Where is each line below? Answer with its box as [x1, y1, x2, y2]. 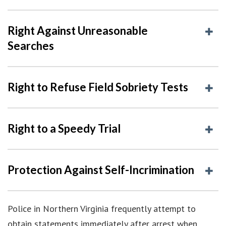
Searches [8, 38, 54, 52]
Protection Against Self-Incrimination [8, 162, 194, 177]
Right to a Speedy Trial [8, 121, 121, 135]
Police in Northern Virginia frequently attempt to [8, 202, 196, 214]
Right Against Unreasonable [8, 23, 148, 37]
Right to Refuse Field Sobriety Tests [8, 80, 188, 94]
